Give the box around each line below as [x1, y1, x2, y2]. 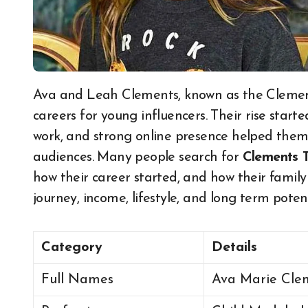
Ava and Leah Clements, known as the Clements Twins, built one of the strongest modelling [33, 89, 42, 103]
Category [41, 241, 102, 255]
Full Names [41, 273, 114, 287]
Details [212, 241, 257, 255]
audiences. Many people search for [33, 151, 243, 165]
